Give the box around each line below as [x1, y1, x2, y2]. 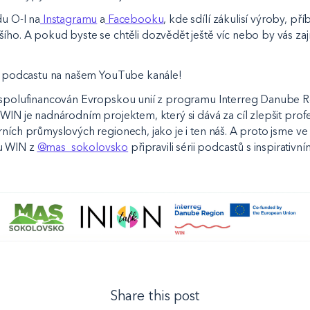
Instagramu [40, 12, 98, 26]
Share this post [109, 286, 201, 304]
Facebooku [105, 12, 164, 26]
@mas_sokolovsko [37, 140, 129, 154]
